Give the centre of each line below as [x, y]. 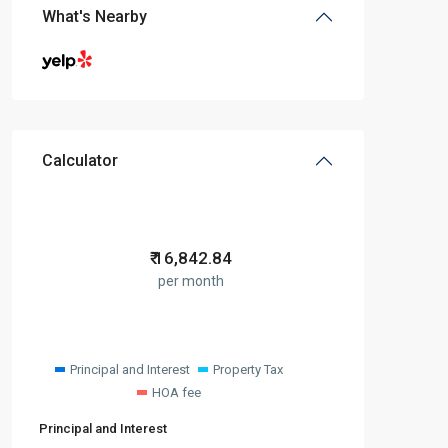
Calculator [80, 161]
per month [191, 280]
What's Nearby [94, 17]
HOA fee [176, 393]
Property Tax [247, 370]
